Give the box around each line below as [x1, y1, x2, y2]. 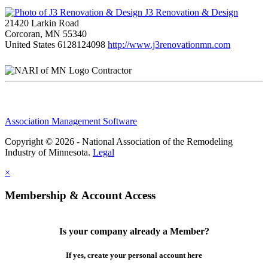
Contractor [92, 65, 132, 75]
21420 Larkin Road [5, 17, 79, 28]
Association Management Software [5, 115, 137, 126]
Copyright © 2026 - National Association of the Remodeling [5, 136, 233, 147]
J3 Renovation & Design [142, 7, 238, 17]
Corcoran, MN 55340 [5, 28, 87, 39]
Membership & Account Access [5, 189, 156, 202]
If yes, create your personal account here [66, 250, 202, 260]
